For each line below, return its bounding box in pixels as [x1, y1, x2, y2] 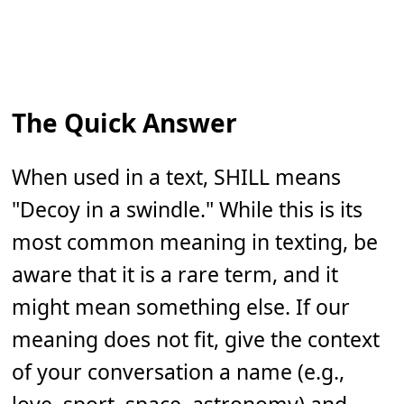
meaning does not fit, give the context [12, 325, 381, 354]
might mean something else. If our [12, 292, 351, 322]
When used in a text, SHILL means [12, 162, 342, 192]
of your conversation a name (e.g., [12, 357, 345, 387]
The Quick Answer [12, 106, 238, 141]
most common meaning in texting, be [12, 227, 379, 257]
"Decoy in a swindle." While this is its [12, 195, 363, 225]
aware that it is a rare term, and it [12, 260, 339, 289]
